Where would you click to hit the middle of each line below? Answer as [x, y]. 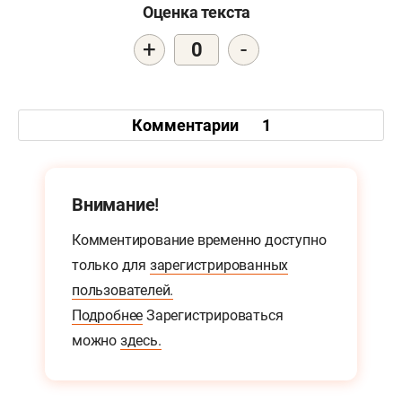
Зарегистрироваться [213, 316]
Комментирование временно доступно [199, 240]
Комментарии [187, 125]
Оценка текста [197, 13]
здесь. [140, 341]
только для [111, 266]
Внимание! [116, 205]
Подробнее [108, 316]
